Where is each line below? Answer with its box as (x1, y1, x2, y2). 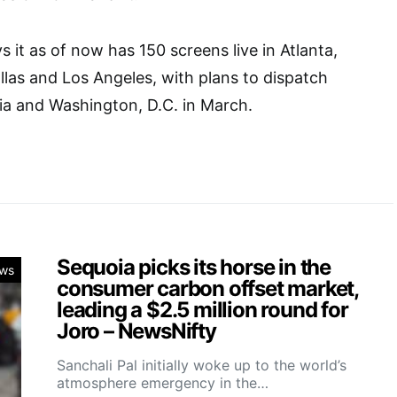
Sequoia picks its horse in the (57, 253, 331, 280)
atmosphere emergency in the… (57, 373, 269, 392)
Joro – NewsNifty (57, 317, 216, 344)
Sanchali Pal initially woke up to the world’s (57, 355, 346, 374)
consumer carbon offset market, (57, 275, 358, 301)
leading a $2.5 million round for (57, 296, 348, 323)
